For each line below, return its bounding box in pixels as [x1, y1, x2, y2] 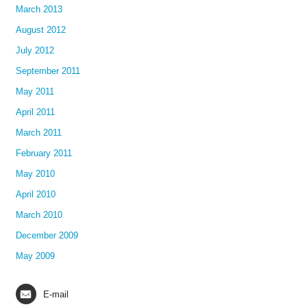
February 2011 [15, 148, 72, 159]
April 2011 [15, 107, 55, 118]
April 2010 [15, 189, 56, 200]
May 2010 [15, 169, 55, 180]
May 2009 [15, 251, 55, 262]
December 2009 [15, 230, 78, 241]
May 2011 [15, 86, 54, 97]
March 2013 [15, 4, 62, 15]
